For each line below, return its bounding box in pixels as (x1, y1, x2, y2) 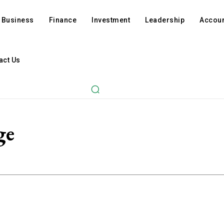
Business (1, 16, 34, 24)
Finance (48, 16, 77, 24)
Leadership (145, 16, 185, 24)
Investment (91, 16, 130, 24)
